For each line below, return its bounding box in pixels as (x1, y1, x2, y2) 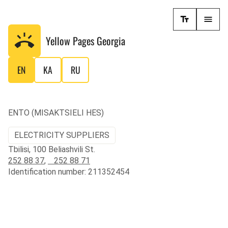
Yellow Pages (46, 33, 97, 48)
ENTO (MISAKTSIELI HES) (8, 108, 104, 118)
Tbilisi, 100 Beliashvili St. (8, 144, 95, 154)
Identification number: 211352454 (8, 166, 129, 177)
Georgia (97, 33, 125, 48)
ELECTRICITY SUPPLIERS (14, 130, 110, 140)
